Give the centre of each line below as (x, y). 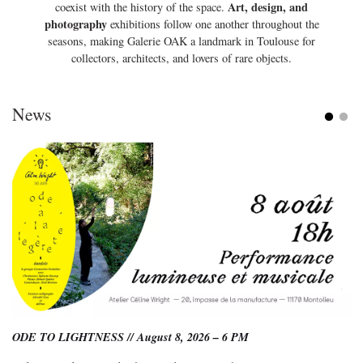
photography (75, 24)
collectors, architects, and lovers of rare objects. (181, 58)
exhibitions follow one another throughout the (213, 24)
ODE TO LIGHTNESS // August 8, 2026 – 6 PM (130, 337)
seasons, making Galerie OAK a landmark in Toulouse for (181, 41)
